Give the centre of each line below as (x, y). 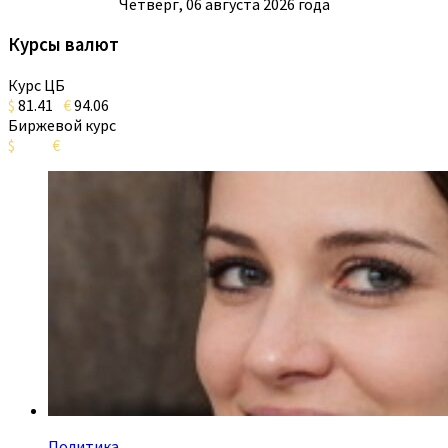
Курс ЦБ (36, 84)
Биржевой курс (62, 124)
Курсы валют (63, 45)
